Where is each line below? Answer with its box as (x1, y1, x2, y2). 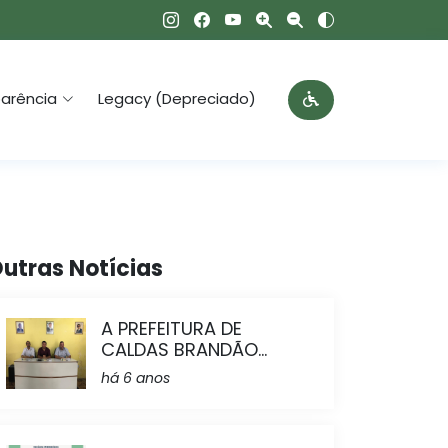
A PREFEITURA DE (101, 316, 242, 341)
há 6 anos (101, 368, 170, 388)
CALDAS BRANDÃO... (101, 337, 267, 362)
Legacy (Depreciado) (98, 88, 256, 109)
